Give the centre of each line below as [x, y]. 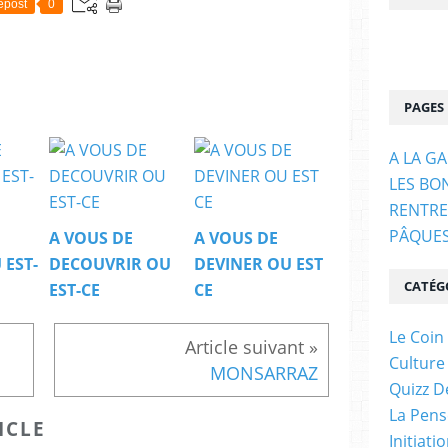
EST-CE [74, 290]
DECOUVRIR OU [110, 264]
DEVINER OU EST [258, 264]
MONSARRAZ [264, 373]
